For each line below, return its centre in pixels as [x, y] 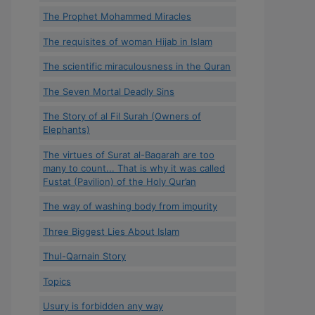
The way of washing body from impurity [130, 206]
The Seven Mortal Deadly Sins [109, 91]
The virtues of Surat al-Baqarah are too [129, 154]
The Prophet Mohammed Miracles [117, 16]
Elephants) [66, 129]
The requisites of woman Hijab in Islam [128, 41]
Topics [57, 281]
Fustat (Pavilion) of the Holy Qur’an [120, 181]
